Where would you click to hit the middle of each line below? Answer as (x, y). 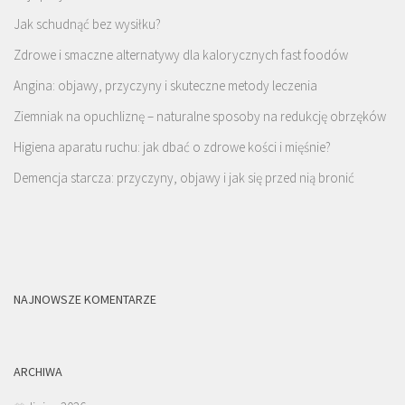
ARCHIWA (38, 371)
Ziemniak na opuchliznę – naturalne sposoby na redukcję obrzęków (200, 116)
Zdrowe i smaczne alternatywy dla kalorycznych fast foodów (181, 54)
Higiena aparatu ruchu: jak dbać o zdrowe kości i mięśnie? (172, 146)
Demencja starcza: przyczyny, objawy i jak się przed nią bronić (184, 177)
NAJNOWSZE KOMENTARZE (85, 299)
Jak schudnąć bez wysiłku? (87, 24)
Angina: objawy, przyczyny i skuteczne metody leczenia (165, 85)
